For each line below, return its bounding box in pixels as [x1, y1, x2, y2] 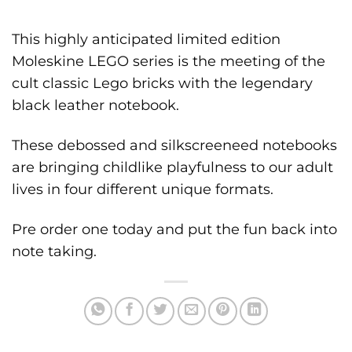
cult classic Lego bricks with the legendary [12, 75, 313, 92]
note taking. [12, 243, 97, 260]
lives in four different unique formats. [12, 181, 273, 198]
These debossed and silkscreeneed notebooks [12, 137, 337, 154]
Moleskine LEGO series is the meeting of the [12, 53, 325, 70]
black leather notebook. [12, 97, 179, 114]
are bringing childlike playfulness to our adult [12, 159, 333, 176]
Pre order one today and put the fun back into [12, 221, 337, 238]
